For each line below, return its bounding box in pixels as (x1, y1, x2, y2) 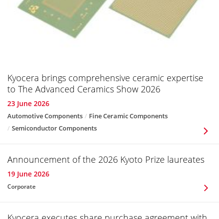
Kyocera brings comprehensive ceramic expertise (7, 72, 203, 84)
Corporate (7, 182, 36, 191)
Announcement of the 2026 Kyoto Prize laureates (7, 153, 204, 166)
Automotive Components (7, 111, 83, 121)
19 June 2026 (7, 169, 49, 179)
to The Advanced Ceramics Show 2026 (7, 83, 160, 95)
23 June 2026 (7, 99, 49, 109)
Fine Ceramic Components (89, 111, 168, 121)
